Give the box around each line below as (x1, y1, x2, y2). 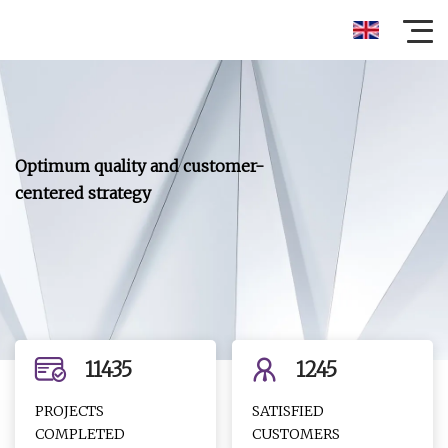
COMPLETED (35, 425, 125, 443)
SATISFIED (252, 402, 325, 420)
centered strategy (15, 183, 151, 203)
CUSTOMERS (252, 425, 341, 443)
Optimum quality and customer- (15, 156, 264, 176)
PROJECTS (35, 402, 104, 420)
